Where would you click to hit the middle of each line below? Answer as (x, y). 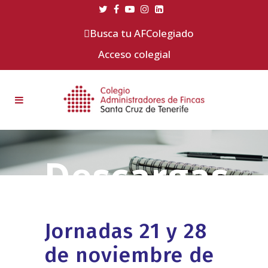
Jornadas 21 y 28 (126, 231)
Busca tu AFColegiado (141, 33)
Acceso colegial (134, 54)
